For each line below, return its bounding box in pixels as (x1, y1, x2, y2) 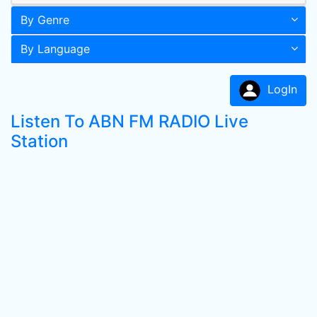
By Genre (21, 13, 69, 27)
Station (11, 131, 68, 151)
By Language (21, 42, 90, 56)
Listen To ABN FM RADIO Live (11, 111, 248, 132)
